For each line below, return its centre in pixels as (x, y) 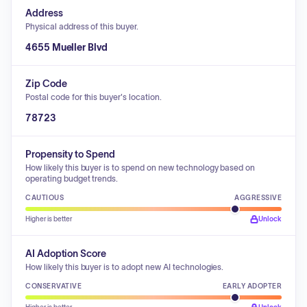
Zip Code (46, 84)
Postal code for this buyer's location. (94, 97)
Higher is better (49, 219)
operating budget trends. (72, 179)
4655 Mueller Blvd (66, 47)
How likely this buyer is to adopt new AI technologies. (125, 267)
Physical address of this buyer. (82, 26)
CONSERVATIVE (53, 286)
